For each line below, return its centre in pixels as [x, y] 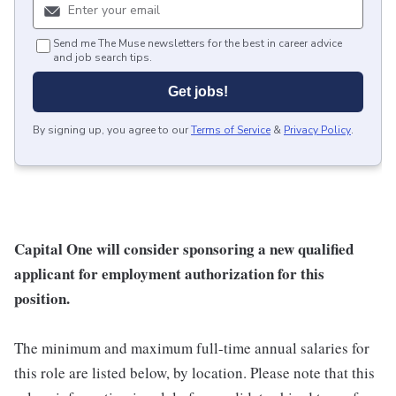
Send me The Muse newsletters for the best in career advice [198, 44]
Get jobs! [198, 92]
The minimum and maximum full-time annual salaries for [192, 348]
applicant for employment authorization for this [169, 274]
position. [42, 299]
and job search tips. [103, 58]
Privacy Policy [317, 130]
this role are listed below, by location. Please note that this [194, 373]
